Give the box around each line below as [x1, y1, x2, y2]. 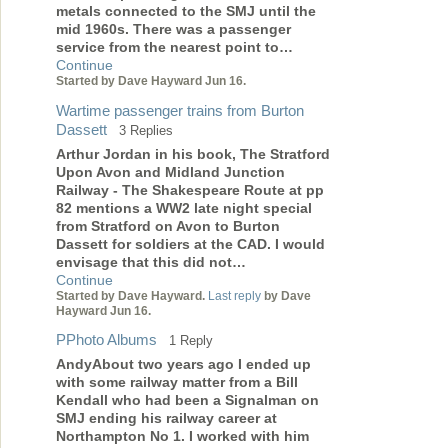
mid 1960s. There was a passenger [56, 21, 291, 38]
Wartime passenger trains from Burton [56, 101, 304, 119]
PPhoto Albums [56, 330, 157, 348]
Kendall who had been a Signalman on [56, 391, 319, 408]
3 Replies [119, 122, 173, 138]
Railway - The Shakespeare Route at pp [56, 181, 324, 198]
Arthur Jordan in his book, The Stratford [56, 145, 330, 162]
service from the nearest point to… [56, 39, 293, 56]
